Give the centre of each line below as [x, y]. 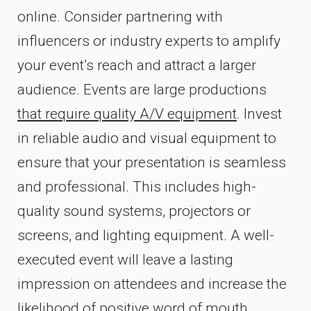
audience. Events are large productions [142, 89]
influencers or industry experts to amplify [149, 41]
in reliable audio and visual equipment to [147, 138]
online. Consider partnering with [120, 16]
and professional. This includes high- [137, 186]
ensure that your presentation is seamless [152, 162]
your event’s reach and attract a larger [137, 65]
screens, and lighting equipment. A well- [146, 235]
